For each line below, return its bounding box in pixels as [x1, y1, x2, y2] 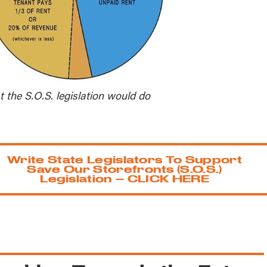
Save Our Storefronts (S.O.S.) [27, 163, 222, 175]
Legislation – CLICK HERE [40, 173, 209, 184]
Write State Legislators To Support [7, 154, 242, 165]
